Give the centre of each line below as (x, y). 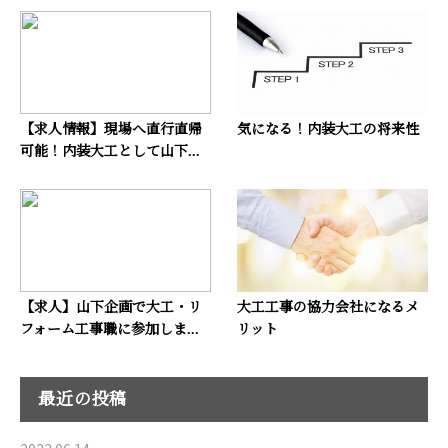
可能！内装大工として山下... (110, 152)
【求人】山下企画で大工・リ (111, 307)
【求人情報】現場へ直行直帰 (111, 130)
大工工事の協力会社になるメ (327, 307)
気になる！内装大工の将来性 (327, 130)
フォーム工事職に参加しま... (109, 329)
